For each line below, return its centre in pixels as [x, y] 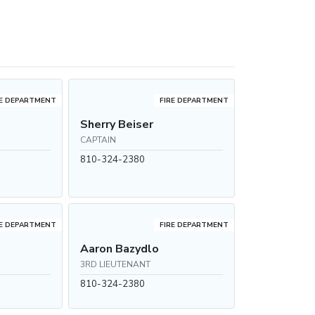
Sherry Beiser [116, 124]
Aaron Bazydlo [119, 249]
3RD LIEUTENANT [115, 264]
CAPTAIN [98, 140]
